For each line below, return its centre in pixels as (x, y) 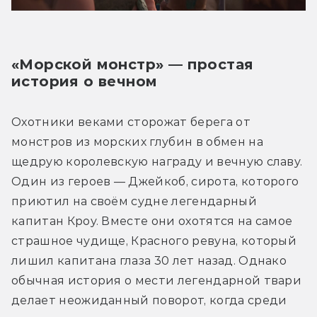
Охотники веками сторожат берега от (131, 122)
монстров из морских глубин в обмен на (137, 142)
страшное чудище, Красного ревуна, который (154, 241)
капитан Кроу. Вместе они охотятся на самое (152, 221)
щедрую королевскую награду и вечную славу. (157, 161)
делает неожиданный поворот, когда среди (149, 300)
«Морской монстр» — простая (133, 64)
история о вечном (85, 81)
